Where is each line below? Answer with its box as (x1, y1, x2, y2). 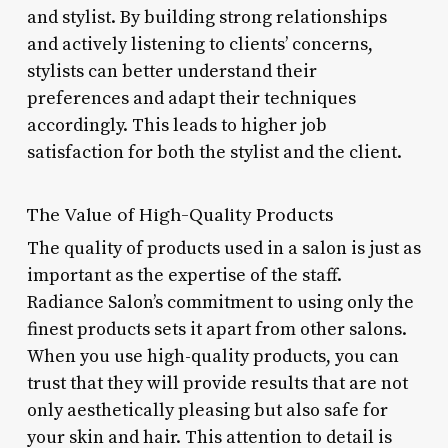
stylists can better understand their (26, 59, 317, 83)
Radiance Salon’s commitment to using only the (26, 290, 414, 314)
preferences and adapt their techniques (26, 86, 356, 110)
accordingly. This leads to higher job (26, 113, 327, 137)
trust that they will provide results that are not (26, 371, 408, 395)
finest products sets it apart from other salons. (26, 317, 407, 341)
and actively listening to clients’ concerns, (26, 32, 373, 56)
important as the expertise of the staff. (26, 263, 342, 287)
